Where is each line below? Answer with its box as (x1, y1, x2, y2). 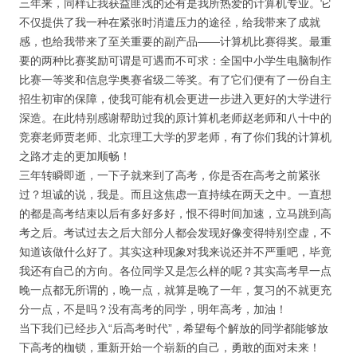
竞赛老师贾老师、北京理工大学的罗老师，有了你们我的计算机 (19, 131, 331, 143)
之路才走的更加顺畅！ (19, 150, 131, 163)
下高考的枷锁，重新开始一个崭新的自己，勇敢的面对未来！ (19, 341, 320, 354)
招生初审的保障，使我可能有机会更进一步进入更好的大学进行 (19, 92, 331, 105)
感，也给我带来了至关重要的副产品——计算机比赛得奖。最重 (19, 35, 331, 48)
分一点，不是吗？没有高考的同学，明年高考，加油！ (19, 303, 287, 316)
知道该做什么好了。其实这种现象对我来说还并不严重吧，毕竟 (19, 245, 331, 258)
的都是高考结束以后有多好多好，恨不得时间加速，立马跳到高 (19, 207, 331, 220)
